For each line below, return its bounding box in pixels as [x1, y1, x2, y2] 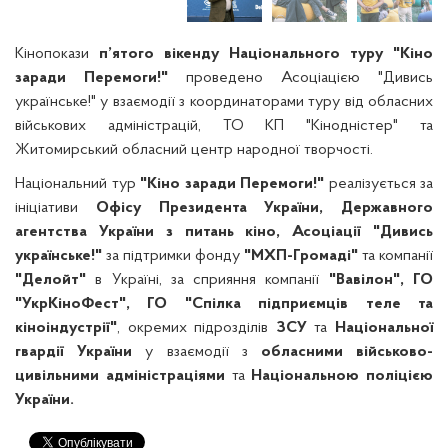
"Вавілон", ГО [328, 272, 434, 288]
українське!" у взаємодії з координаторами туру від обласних [15, 94, 433, 110]
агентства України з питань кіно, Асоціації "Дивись [15, 224, 433, 240]
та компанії [358, 248, 433, 264]
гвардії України [15, 344, 133, 360]
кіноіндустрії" [15, 320, 117, 336]
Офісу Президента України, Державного [95, 200, 433, 216]
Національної [335, 320, 434, 336]
